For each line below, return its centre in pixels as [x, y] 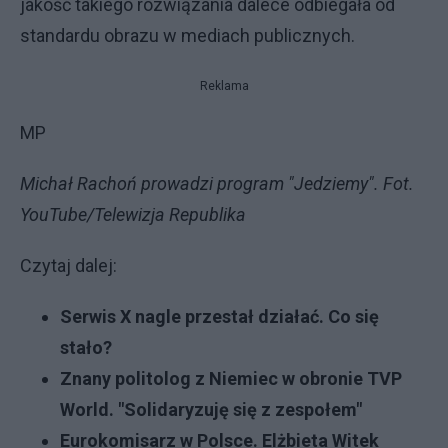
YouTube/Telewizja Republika [133, 214]
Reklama [224, 86]
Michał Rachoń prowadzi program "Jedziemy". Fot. [217, 183]
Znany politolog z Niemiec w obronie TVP [231, 378]
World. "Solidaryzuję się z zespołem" [211, 409]
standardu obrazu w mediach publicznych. [189, 35]
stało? [86, 347]
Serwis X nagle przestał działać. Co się [219, 316]
